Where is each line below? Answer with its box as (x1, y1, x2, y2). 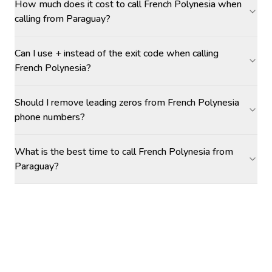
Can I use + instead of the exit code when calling (15, 47, 219, 60)
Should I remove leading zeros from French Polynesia (15, 96, 239, 109)
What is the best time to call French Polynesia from (15, 145, 233, 158)
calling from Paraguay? (15, 12, 110, 25)
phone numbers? (15, 110, 85, 124)
